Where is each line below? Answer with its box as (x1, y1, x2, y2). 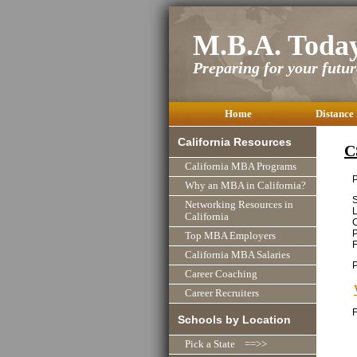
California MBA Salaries (185, 249, 290, 261)
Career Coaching (185, 269, 257, 280)
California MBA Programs (185, 161, 296, 173)
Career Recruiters (185, 288, 259, 300)
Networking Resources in (185, 199, 293, 211)
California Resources (178, 135, 292, 149)
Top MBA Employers (185, 230, 276, 242)
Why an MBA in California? (185, 180, 306, 192)
